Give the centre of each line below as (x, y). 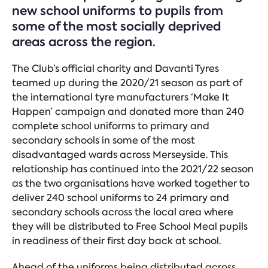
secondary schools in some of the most (103, 140)
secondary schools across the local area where (123, 212)
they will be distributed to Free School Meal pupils (130, 226)
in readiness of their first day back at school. (117, 241)
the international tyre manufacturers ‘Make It (121, 97)
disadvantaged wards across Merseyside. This (120, 155)
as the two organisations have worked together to (131, 183)
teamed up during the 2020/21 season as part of (127, 83)
